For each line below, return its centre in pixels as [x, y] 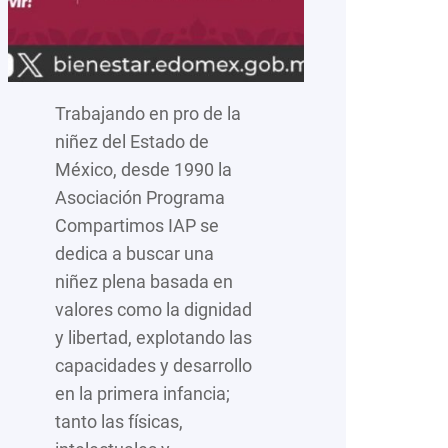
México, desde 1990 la [143, 169]
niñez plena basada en [144, 281]
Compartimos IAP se [137, 225]
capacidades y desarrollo [153, 365]
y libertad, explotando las [153, 337]
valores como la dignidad [153, 309]
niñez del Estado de [132, 141]
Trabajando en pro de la [148, 113]
